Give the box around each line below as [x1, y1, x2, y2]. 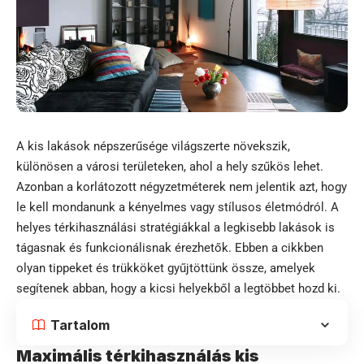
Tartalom [50, 317, 110, 334]
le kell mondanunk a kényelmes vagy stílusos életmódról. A [16, 200, 339, 215]
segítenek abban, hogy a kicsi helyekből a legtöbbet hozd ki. [16, 281, 340, 297]
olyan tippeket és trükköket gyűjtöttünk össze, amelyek [16, 261, 315, 276]
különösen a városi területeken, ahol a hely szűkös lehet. [16, 159, 323, 175]
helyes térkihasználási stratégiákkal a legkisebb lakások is [16, 220, 335, 236]
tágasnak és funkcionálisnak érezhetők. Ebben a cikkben [16, 240, 323, 256]
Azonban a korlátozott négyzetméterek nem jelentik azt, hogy [16, 180, 347, 195]
